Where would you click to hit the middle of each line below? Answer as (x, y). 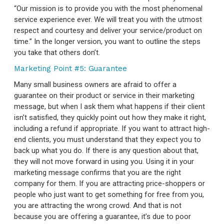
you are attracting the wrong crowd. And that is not (98, 205)
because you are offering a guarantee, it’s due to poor (102, 216)
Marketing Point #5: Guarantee (70, 68)
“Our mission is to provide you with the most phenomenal (108, 8)
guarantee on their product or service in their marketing (104, 95)
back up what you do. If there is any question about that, (106, 150)
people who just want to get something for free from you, (109, 194)
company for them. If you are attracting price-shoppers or (109, 183)
